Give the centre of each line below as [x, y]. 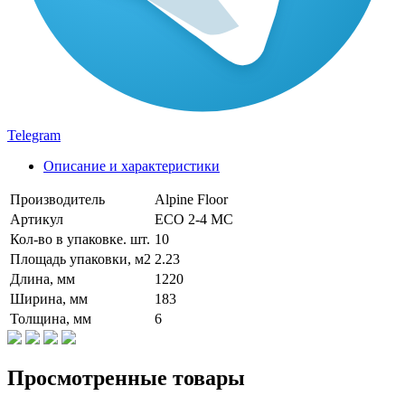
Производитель [57, 199]
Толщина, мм [51, 318]
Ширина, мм [49, 298]
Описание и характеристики [132, 165]
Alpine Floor [191, 199]
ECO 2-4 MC [194, 219]
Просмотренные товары [126, 377]
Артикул [37, 219]
